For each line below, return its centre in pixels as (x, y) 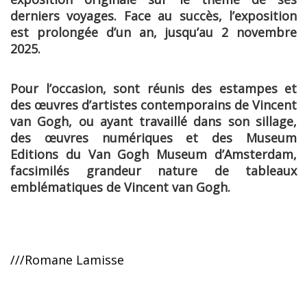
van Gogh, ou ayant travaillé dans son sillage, (153, 122)
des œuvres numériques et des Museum (153, 138)
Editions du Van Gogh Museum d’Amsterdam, (153, 155)
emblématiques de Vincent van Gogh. (122, 187)
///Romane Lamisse (67, 260)
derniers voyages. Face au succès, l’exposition (153, 16)
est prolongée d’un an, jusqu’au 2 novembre (153, 33)
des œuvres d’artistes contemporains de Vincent (153, 105)
